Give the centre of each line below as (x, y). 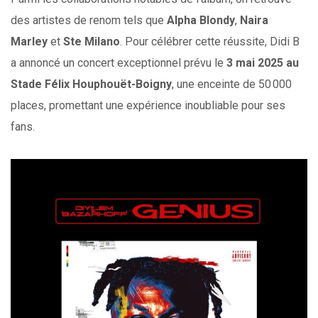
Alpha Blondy (201, 21)
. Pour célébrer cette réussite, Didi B (210, 42)
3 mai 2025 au (263, 63)
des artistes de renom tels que (89, 21)
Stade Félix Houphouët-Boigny (91, 84)
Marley (29, 42)
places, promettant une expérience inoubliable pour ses (148, 106)
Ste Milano (92, 42)
